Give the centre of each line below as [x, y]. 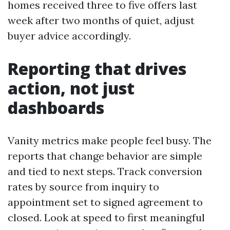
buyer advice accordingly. [69, 36]
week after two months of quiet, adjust [101, 20]
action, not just [71, 88]
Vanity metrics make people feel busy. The [110, 140]
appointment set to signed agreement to [105, 202]
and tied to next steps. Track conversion [105, 171]
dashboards [56, 108]
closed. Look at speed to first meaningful [106, 217]
